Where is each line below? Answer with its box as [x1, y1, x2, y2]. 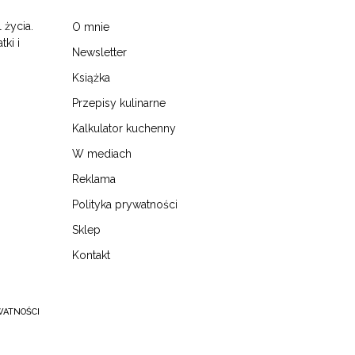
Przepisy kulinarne [72, 96, 166, 109]
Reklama [72, 172, 116, 185]
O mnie [72, 20, 109, 33]
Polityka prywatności [72, 197, 177, 211]
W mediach [72, 147, 132, 160]
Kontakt [72, 248, 110, 261]
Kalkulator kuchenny [72, 121, 176, 135]
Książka [72, 71, 110, 84]
